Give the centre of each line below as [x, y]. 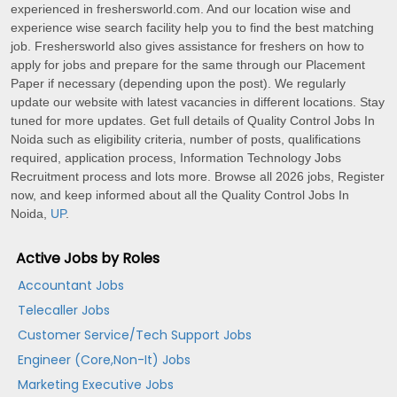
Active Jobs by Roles [88, 259]
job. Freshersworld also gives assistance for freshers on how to [187, 47]
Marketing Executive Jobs [96, 385]
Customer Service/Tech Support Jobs [135, 335]
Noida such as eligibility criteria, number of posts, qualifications [186, 140]
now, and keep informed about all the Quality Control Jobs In [180, 195]
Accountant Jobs [71, 286]
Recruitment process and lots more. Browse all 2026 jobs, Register [198, 177]
